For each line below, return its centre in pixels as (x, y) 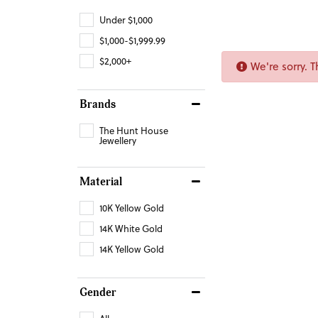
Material (101, 181)
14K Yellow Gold (132, 249)
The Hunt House (134, 130)
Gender (98, 292)
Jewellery (118, 140)
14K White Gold (131, 228)
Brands (98, 104)
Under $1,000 (126, 20)
